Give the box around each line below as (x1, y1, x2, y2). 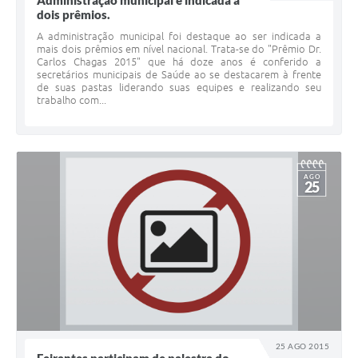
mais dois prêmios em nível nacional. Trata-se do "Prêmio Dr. (37, 43, 321, 55)
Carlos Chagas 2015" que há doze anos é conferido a (37, 56, 321, 68)
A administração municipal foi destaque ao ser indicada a (37, 30, 321, 42)
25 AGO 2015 (276, 341, 329, 352)
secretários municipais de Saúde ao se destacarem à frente (37, 69, 321, 81)
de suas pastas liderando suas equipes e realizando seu (37, 82, 321, 93)
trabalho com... (37, 94, 106, 106)
